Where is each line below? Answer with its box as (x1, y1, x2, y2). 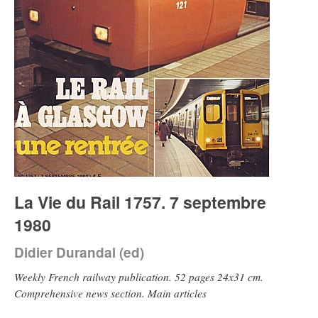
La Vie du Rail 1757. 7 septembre (14, 190, 266, 214)
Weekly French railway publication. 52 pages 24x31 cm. (14, 269, 263, 284)
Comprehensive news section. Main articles (14, 285, 207, 300)
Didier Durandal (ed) (14, 242, 144, 262)
